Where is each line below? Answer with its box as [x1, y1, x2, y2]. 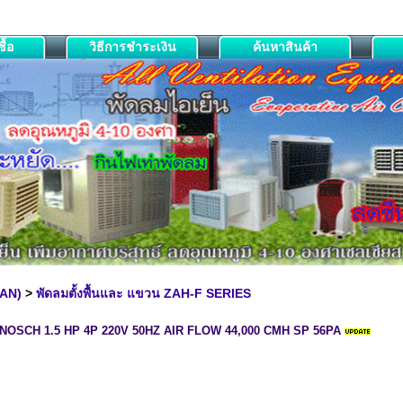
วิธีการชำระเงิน [88, 40, 176, 54]
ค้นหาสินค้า [253, 40, 318, 54]
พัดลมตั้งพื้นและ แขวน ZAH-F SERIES [36, 286, 251, 300]
